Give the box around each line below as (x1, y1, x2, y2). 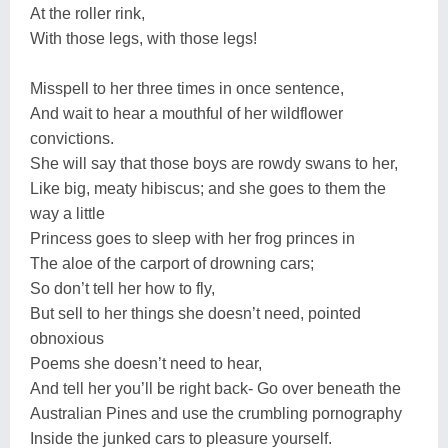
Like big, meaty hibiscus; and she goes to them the (30, 179, 386, 197)
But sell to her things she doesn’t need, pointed (30, 304, 361, 322)
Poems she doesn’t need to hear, (30, 354, 262, 372)
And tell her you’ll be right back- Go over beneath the (30, 379, 401, 397)
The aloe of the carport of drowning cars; (30, 254, 314, 272)
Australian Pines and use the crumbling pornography (30, 404, 402, 422)
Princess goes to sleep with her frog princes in (30, 229, 355, 247)
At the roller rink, (30, 4, 145, 22)
